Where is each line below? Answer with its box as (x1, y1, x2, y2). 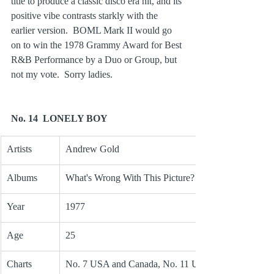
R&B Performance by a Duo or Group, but (11, 54, 179, 65)
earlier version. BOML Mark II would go (11, 25, 174, 36)
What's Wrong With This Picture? (65, 172, 194, 183)
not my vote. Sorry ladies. (11, 69, 113, 80)
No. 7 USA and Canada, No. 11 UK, (65, 259, 211, 270)
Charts (7, 259, 32, 270)
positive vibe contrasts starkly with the (11, 10, 160, 21)
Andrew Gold (65, 144, 119, 155)
